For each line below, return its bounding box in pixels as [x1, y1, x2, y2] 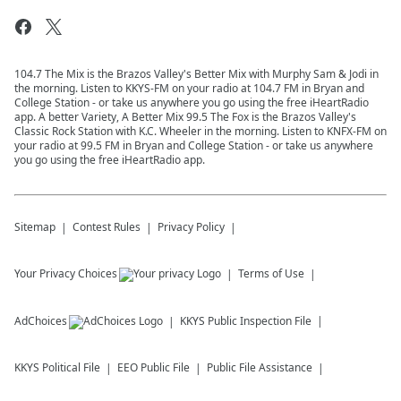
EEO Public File [117, 360, 190, 375]
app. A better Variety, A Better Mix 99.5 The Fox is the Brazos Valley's [14, 109, 356, 124]
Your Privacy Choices [14, 266, 117, 281]
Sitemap [14, 219, 55, 235]
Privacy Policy [158, 219, 225, 235]
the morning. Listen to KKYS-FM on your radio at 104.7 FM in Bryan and [14, 81, 364, 96]
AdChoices [14, 313, 67, 328]
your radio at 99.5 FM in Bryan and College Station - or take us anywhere [14, 138, 373, 153]
